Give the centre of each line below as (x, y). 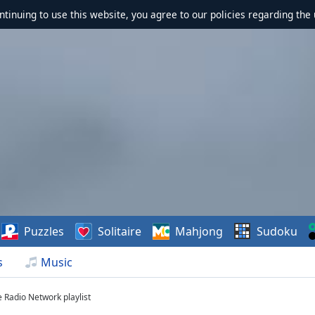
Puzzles (44, 231)
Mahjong (199, 231)
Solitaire (120, 231)
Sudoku (277, 231)
